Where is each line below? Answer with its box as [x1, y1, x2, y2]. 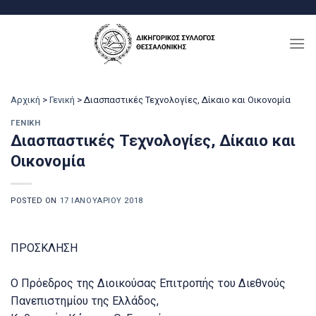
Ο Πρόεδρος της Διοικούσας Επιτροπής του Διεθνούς [11, 276, 286, 291]
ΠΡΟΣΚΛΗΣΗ [11, 241, 78, 255]
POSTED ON [11, 196, 60, 206]
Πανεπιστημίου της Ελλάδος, [11, 294, 159, 308]
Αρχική [11, 95, 40, 105]
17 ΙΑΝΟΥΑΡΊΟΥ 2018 [59, 196, 143, 206]
